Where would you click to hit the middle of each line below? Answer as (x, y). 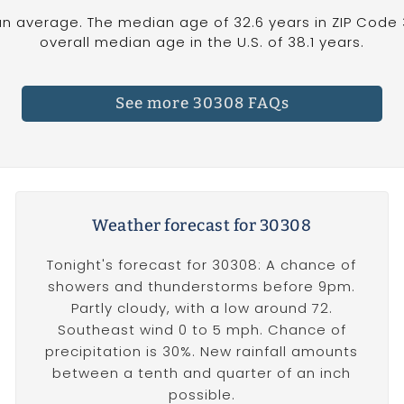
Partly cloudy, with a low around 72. (202, 308)
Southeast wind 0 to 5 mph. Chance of (202, 330)
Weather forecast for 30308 (202, 226)
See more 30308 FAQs (202, 104)
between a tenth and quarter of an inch (202, 373)
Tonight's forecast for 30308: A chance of (202, 265)
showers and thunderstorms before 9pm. (202, 287)
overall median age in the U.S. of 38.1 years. (202, 41)
